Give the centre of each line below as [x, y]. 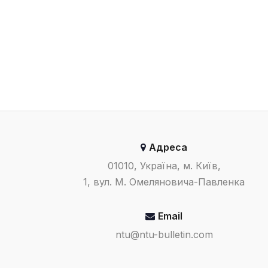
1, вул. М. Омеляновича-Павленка [164, 182]
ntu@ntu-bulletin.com [164, 234]
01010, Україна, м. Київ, [164, 166]
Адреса [168, 147]
